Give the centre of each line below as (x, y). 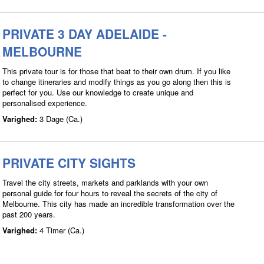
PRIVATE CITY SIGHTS (69, 162)
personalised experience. (45, 103)
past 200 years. (29, 214)
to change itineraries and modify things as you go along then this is (117, 81)
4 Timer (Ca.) (62, 230)
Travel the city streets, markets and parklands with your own (105, 182)
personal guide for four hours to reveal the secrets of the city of (110, 193)
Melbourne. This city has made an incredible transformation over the (118, 203)
